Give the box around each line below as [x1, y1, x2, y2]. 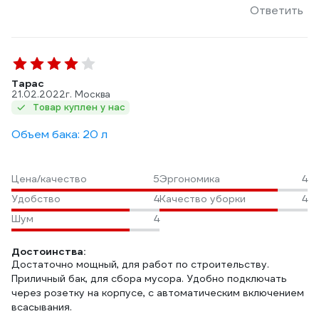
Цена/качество [11, 172, 87, 185]
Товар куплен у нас [33, 101, 125, 113]
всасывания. [11, 300, 72, 313]
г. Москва [66, 88, 110, 100]
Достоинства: [11, 245, 85, 258]
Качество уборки [159, 192, 246, 205]
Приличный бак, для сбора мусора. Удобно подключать [11, 272, 287, 285]
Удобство [11, 192, 61, 205]
